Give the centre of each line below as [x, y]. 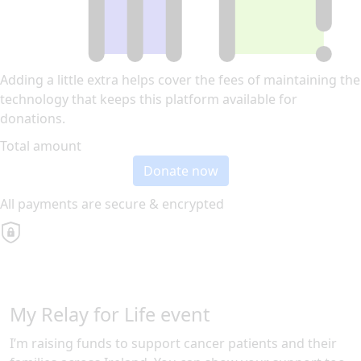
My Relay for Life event [110, 315]
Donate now [180, 171]
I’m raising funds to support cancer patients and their [173, 344]
